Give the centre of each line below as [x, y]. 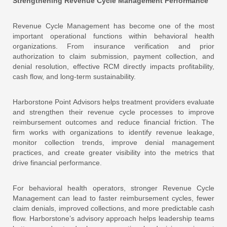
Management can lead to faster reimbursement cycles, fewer [113, 198]
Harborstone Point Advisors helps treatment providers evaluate [113, 102]
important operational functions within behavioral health [113, 36]
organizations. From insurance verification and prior [113, 46]
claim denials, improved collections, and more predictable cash [113, 208]
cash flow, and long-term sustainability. [74, 76]
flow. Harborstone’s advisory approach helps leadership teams [113, 218]
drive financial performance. [57, 162]
